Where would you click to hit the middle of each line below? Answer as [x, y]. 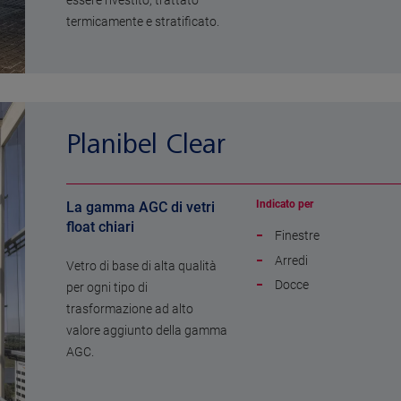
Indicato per [285, 205]
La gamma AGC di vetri [141, 208]
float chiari [100, 227]
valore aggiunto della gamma [147, 331]
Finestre [297, 236]
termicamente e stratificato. [143, 22]
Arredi [291, 260]
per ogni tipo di [107, 288]
